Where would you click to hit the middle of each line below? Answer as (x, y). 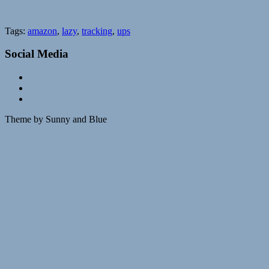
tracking (97, 31)
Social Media (37, 54)
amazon (42, 31)
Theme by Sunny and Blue (56, 119)
